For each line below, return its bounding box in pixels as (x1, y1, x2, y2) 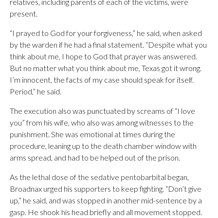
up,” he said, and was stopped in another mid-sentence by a (10, 196, 202, 205)
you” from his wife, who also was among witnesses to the (10, 118, 194, 127)
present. (10, 9, 37, 18)
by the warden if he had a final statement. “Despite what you (10, 40, 207, 49)
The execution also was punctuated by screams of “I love (10, 106, 195, 115)
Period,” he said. (10, 87, 61, 96)
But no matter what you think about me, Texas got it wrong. (10, 63, 201, 73)
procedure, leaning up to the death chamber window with (10, 141, 197, 150)
